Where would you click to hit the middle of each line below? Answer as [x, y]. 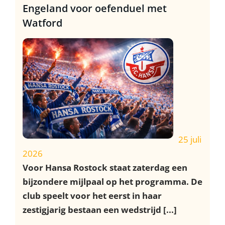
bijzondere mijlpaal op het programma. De [113, 181]
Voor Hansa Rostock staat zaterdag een [105, 167]
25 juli [190, 139]
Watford [42, 22]
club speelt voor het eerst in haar [92, 195]
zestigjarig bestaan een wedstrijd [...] [100, 209]
